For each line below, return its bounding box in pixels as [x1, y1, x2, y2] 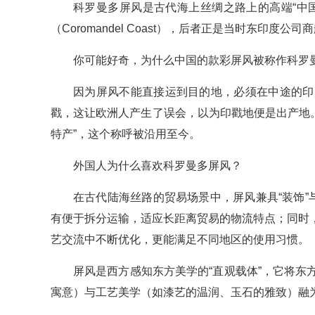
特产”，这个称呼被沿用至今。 [51, 128, 200, 141]
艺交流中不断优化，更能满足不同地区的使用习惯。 [51, 233, 309, 246]
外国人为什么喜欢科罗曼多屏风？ [73, 160, 242, 172]
